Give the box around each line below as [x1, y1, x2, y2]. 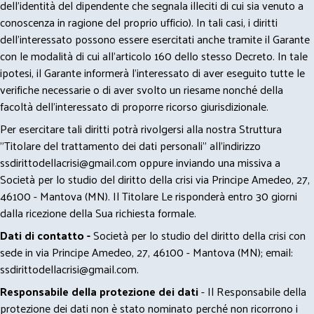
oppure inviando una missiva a [137, 152, 280, 172]
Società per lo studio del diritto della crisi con [90, 225, 306, 245]
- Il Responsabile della [198, 281, 306, 301]
